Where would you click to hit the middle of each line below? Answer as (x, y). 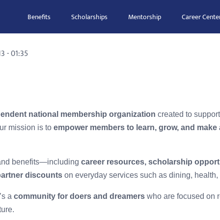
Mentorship (145, 17)
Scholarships (89, 17)
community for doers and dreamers (79, 196)
